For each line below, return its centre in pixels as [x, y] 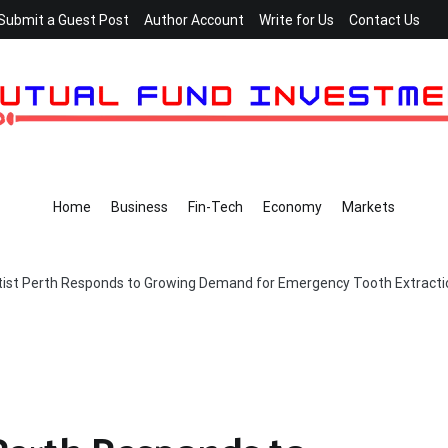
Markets [368, 207]
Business [139, 207]
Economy [292, 207]
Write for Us [296, 20]
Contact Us [384, 20]
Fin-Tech [215, 207]
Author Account [194, 20]
